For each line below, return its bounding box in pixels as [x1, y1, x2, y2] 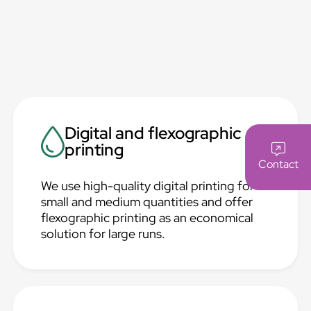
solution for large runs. [41, 226, 166, 242]
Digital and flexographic [65, 122, 242, 144]
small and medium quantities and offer [41, 194, 253, 210]
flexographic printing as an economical [41, 210, 254, 226]
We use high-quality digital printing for [41, 178, 255, 194]
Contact [258, 156, 299, 171]
